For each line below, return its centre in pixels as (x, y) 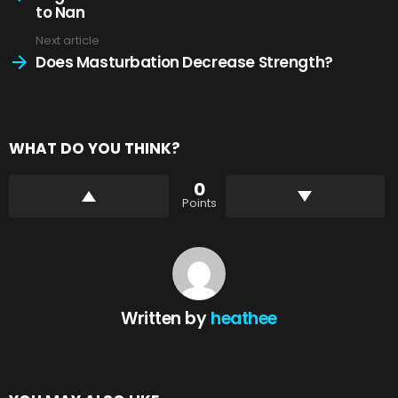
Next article (68, 40)
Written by (166, 318)
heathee (244, 318)
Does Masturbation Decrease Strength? (184, 62)
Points (199, 203)
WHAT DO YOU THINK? (95, 148)
